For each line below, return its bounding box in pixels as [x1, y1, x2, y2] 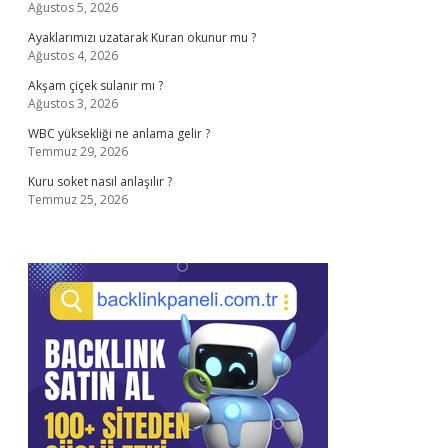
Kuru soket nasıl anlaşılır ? [28, 173, 172, 190]
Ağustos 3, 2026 [28, 95, 118, 112]
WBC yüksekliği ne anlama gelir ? [28, 125, 210, 142]
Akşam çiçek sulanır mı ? [28, 77, 163, 94]
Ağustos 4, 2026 [28, 47, 118, 64]
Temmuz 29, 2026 [28, 143, 128, 160]
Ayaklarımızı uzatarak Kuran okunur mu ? [28, 29, 256, 46]
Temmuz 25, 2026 [28, 191, 128, 208]
